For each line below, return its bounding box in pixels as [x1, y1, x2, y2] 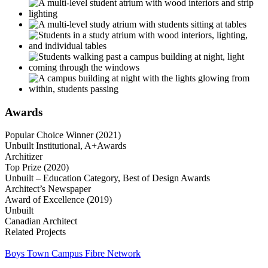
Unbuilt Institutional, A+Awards [5, 141, 126, 151]
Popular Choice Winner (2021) [5, 130, 121, 141]
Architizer [5, 151, 42, 162]
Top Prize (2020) [5, 162, 69, 173]
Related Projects [5, 227, 66, 237]
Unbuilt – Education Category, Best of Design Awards [5, 173, 210, 184]
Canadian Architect [5, 216, 77, 227]
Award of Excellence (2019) [5, 194, 112, 205]
